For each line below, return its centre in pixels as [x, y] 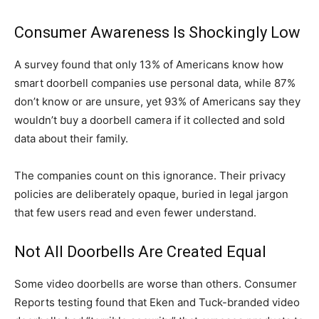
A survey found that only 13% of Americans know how [149, 64]
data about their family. [71, 138]
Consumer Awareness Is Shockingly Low [157, 32]
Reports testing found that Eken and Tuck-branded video [157, 302]
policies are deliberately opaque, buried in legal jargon [151, 194]
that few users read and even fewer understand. [135, 212]
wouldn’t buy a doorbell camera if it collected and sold [150, 120]
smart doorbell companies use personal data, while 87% [155, 83]
